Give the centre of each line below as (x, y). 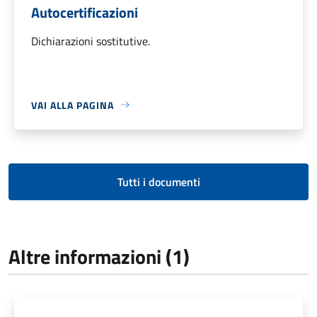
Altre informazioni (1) (99, 256)
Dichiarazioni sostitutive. (91, 41)
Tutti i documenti (158, 181)
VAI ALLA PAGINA (73, 105)
